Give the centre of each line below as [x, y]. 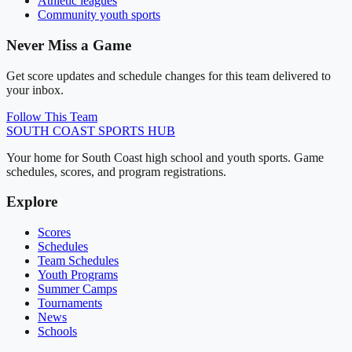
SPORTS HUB [135, 130]
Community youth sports [99, 15]
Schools [57, 332]
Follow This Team [52, 116]
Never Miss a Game [69, 45]
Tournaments [70, 303]
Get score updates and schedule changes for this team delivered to [169, 75]
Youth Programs [78, 275]
